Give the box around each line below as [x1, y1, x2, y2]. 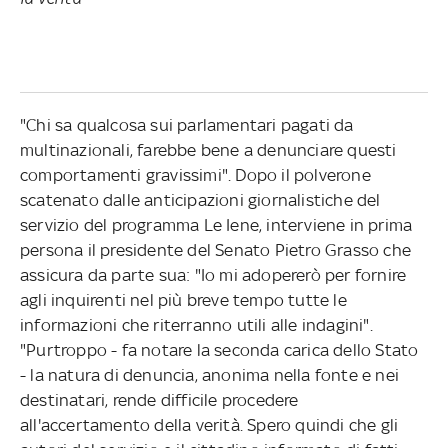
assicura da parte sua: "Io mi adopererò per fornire [19, 264, 407, 285]
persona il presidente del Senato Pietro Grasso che [19, 239, 411, 260]
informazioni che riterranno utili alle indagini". [19, 314, 373, 335]
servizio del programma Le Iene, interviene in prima [19, 214, 413, 235]
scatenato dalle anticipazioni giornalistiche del [19, 189, 381, 210]
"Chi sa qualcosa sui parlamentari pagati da [19, 114, 354, 135]
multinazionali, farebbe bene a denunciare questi [19, 139, 397, 160]
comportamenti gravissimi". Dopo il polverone [19, 164, 371, 185]
